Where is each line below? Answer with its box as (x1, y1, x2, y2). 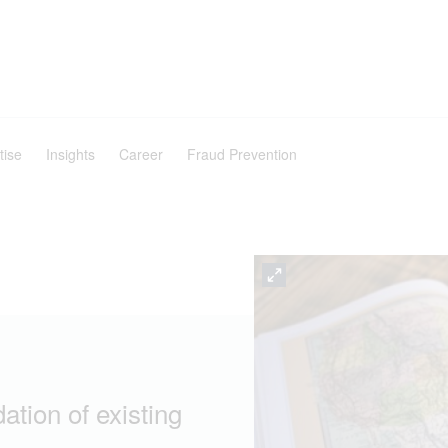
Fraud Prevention (187, 144, 297, 164)
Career (119, 144, 163, 164)
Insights (46, 144, 95, 164)
